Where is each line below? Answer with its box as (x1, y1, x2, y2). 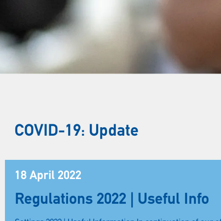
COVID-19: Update (15, 123, 139, 140)
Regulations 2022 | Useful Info (15, 192, 209, 208)
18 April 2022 (15, 170, 81, 182)
